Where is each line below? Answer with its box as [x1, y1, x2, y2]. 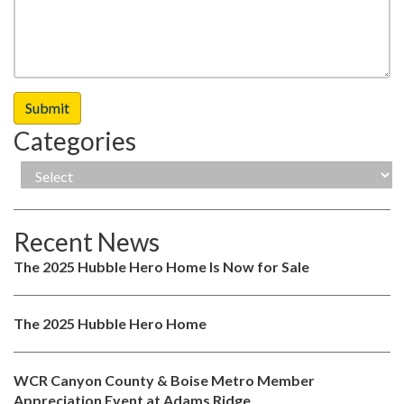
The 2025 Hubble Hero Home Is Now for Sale [14, 257, 309, 275]
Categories [14, 124, 136, 156]
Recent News [14, 225, 160, 257]
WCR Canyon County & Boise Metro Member [14, 371, 315, 389]
